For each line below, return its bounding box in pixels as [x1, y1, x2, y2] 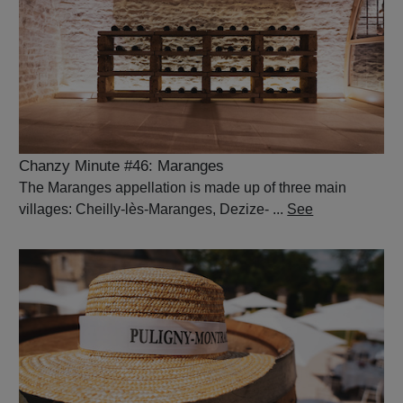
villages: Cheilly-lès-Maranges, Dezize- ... [19, 201, 288, 217]
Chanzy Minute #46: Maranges [19, 157, 225, 175]
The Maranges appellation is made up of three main [19, 179, 347, 195]
